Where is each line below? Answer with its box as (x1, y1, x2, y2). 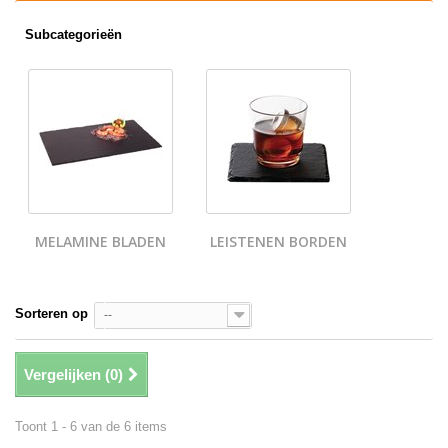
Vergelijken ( (24, 366, 110, 384)
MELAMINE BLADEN (35, 232, 166, 252)
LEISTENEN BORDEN (210, 232, 347, 252)
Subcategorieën (25, 27, 122, 43)
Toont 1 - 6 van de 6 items (15, 419, 167, 435)
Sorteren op (15, 306, 88, 322)
